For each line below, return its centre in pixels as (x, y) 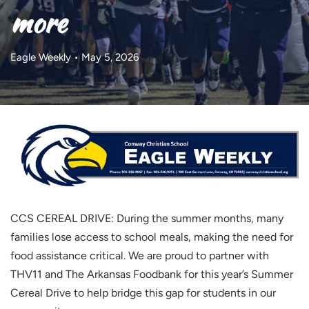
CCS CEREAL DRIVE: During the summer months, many (147, 218)
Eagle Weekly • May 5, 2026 (74, 57)
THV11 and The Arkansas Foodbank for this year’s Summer (152, 274)
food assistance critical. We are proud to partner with (140, 255)
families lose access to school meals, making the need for (152, 237)
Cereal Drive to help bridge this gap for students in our (143, 292)
